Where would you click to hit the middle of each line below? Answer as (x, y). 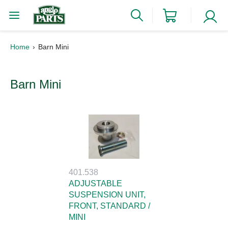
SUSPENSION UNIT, (107, 195)
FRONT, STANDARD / (109, 206)
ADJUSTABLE (95, 183)
